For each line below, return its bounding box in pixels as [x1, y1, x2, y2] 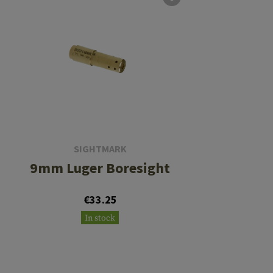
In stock [85, 213, 116, 224]
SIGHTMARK [73, 143, 127, 155]
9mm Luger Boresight [30, 158, 171, 178]
